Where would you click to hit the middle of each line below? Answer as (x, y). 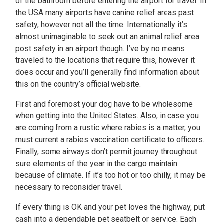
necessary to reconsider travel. (69, 187)
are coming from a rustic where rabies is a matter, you (108, 128)
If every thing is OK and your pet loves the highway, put (110, 207)
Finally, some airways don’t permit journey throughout (106, 151)
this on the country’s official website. (78, 84)
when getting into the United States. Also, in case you (107, 116)
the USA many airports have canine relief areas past (105, 13)
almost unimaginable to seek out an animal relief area (107, 36)
